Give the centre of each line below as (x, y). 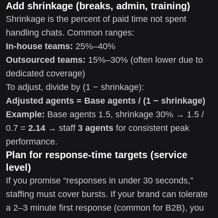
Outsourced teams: (46, 60)
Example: (25, 114)
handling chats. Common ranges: (70, 32)
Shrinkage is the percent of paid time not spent (96, 19)
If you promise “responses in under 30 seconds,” (100, 180)
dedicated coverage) (45, 73)
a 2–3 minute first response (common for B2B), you (105, 208)
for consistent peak (151, 128)
